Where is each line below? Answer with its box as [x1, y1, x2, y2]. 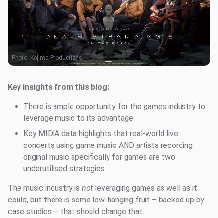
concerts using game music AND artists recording [23, 141, 193, 150]
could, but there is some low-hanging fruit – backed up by [8, 195, 204, 204]
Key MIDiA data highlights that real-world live [23, 129, 178, 138]
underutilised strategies [23, 164, 105, 173]
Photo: [12, 54, 30, 61]
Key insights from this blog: [8, 82, 109, 91]
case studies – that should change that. [8, 207, 144, 216]
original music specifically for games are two [23, 152, 175, 162]
